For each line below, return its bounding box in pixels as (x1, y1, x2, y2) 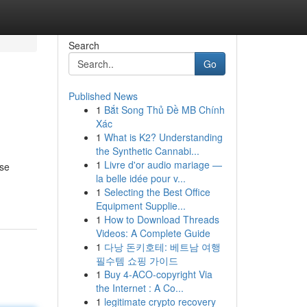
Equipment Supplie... (95, 199, 186, 212)
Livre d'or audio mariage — (103, 158, 222, 171)
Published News (68, 89, 138, 103)
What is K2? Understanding (103, 130, 223, 144)
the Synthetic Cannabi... (95, 144, 199, 158)
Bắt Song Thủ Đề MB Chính (103, 103, 225, 116)
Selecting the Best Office (103, 185, 210, 199)
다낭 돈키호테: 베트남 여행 (103, 240, 221, 254)
